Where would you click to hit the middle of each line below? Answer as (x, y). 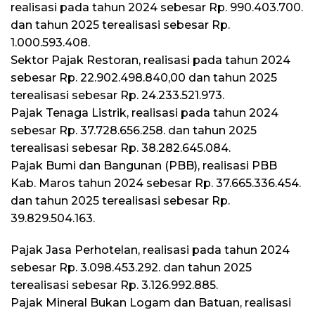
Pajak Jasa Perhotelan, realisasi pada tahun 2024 (150, 250)
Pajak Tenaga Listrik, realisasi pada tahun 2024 (144, 112)
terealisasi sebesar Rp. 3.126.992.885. (114, 285)
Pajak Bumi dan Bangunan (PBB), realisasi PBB (144, 165)
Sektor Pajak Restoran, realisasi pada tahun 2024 (150, 60)
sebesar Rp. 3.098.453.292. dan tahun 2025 (131, 267)
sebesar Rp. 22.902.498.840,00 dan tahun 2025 (144, 77)
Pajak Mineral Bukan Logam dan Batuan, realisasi (151, 302)
